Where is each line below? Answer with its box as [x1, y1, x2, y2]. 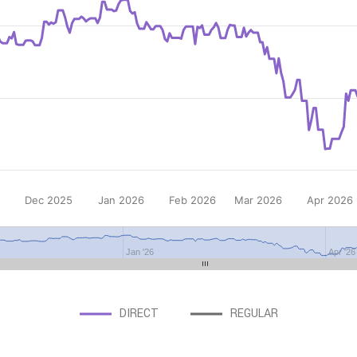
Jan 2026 [97, 194, 144, 206]
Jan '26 [125, 247, 154, 257]
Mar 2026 [233, 194, 282, 206]
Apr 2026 [306, 194, 353, 206]
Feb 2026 [169, 194, 217, 206]
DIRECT [120, 306, 159, 320]
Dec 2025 [25, 194, 73, 206]
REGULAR [230, 306, 278, 320]
